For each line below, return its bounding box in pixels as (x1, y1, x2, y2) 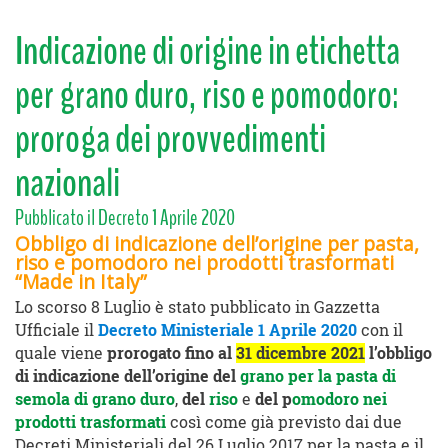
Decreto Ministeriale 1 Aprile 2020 (98, 320, 357, 341)
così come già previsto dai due (170, 412, 402, 433)
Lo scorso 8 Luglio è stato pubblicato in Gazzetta (15, 297, 380, 318)
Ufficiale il (15, 320, 98, 341)
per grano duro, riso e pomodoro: (15, 69, 399, 123)
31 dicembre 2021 (236, 343, 365, 364)
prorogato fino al (107, 343, 232, 364)
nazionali (15, 157, 120, 211)
